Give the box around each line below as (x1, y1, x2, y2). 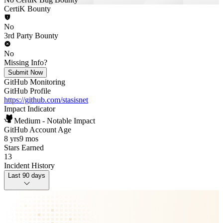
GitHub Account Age (4, 125, 71, 134)
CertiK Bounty (4, 4, 51, 13)
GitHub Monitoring (4, 78, 65, 86)
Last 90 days (8, 172, 45, 179)
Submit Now (8, 69, 43, 76)
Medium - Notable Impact (14, 116, 95, 125)
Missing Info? (4, 58, 47, 67)
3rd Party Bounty (4, 31, 58, 40)
